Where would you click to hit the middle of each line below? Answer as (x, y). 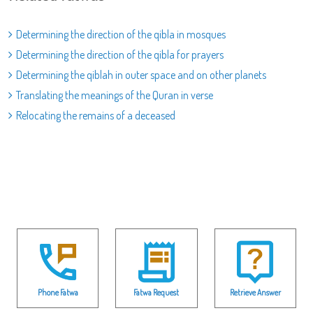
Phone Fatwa (58, 293)
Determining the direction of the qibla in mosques (121, 34)
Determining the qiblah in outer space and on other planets (141, 74)
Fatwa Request (156, 293)
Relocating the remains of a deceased (96, 115)
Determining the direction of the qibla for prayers (120, 54)
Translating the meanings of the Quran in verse (115, 95)
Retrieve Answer (255, 293)
